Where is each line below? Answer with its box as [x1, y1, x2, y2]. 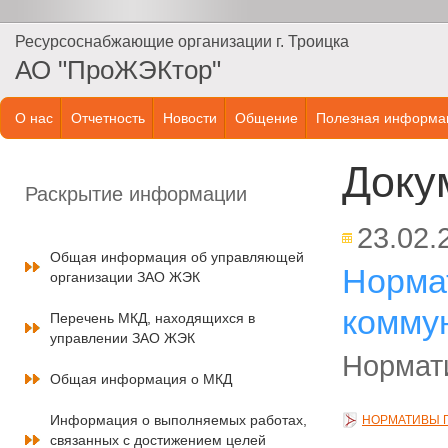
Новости [163, 110, 217, 126]
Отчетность [71, 110, 145, 126]
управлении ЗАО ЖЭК [50, 330, 195, 346]
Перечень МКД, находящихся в [50, 310, 255, 326]
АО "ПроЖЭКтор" [15, 55, 221, 85]
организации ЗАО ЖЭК [50, 269, 200, 285]
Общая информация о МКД [50, 371, 232, 387]
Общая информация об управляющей [50, 249, 304, 265]
